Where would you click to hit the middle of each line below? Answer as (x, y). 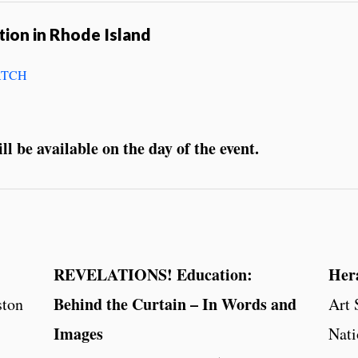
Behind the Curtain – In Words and (175, 304)
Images (79, 333)
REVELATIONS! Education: (153, 274)
